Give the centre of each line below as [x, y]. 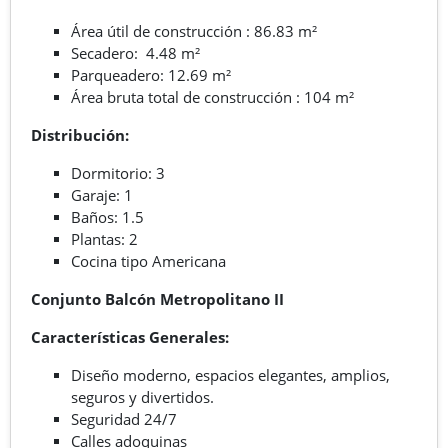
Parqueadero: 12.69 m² [151, 74]
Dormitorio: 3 [118, 172]
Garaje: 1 [102, 194]
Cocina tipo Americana [148, 260]
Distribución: [80, 134]
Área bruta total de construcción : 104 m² [212, 96]
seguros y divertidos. [142, 396]
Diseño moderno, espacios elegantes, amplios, [230, 374]
